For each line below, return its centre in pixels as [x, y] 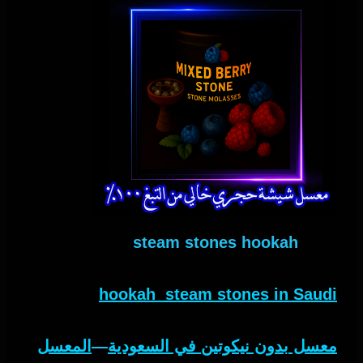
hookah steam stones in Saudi [218, 295]
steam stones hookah [216, 243]
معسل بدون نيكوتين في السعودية [222, 346]
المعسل [64, 346]
